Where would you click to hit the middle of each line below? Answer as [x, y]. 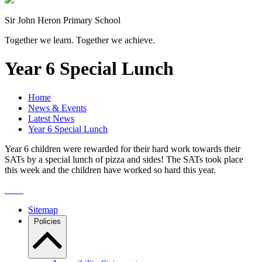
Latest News [51, 118]
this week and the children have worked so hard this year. [110, 170]
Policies [47, 221]
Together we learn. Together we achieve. [80, 40]
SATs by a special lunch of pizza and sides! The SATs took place [124, 159]
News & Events [57, 108]
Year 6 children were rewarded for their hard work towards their [123, 149]
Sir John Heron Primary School [63, 20]
